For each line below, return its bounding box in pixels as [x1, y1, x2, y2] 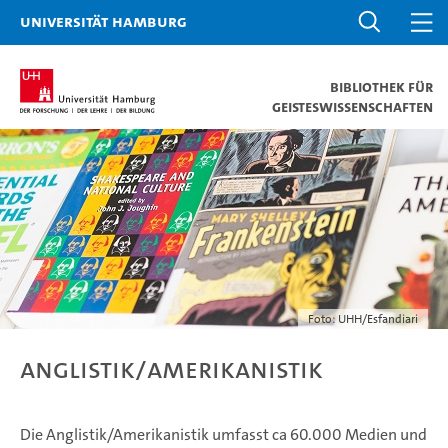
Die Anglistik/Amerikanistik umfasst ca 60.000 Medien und [20, 424, 427, 445]
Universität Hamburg [20, 10, 187, 32]
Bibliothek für [330, 76, 433, 97]
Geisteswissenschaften [272, 96, 433, 117]
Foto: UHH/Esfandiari [308, 311, 418, 327]
